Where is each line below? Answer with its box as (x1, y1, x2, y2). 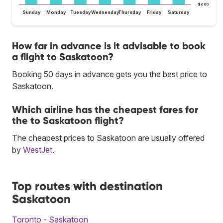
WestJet (23, 144, 52, 155)
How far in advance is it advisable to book (12, 39, 206, 52)
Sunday (22, 9, 41, 15)
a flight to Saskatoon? (12, 50, 113, 63)
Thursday (118, 9, 142, 15)
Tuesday (70, 9, 91, 15)
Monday (46, 9, 66, 15)
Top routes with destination (12, 178, 163, 193)
